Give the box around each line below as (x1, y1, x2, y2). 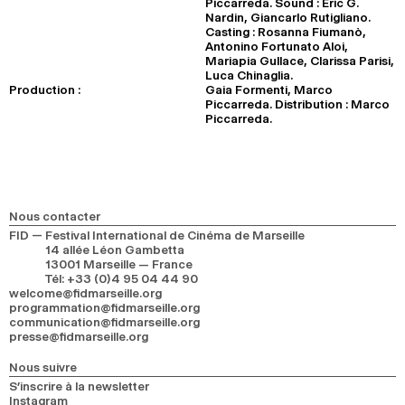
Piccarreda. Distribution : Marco (205, 97, 390, 111)
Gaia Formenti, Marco (205, 82, 333, 97)
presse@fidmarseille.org (9, 329, 148, 344)
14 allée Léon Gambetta (45, 242, 184, 257)
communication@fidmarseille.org (9, 315, 200, 329)
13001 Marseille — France (45, 257, 193, 271)
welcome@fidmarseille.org (9, 286, 162, 300)
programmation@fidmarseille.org (9, 300, 200, 315)
